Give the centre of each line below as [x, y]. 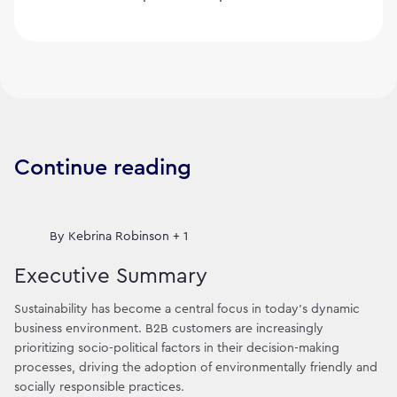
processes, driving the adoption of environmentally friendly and [196, 367]
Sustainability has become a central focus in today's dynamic [187, 309]
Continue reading [103, 168]
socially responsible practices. [99, 387]
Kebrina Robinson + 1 [128, 237]
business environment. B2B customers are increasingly [169, 328]
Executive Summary [111, 277]
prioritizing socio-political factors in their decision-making [177, 348]
